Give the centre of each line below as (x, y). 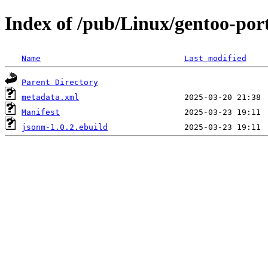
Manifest (41, 112)
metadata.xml (50, 97)
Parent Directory (60, 82)
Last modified (215, 58)
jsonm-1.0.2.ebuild (65, 127)
